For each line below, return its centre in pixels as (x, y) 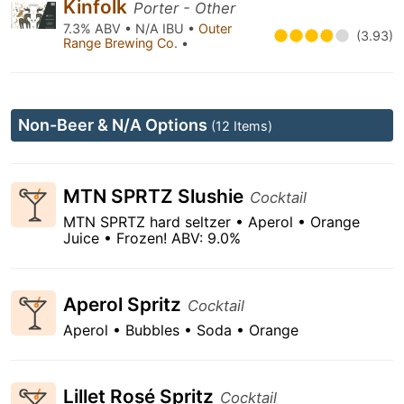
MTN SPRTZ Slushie (156, 196)
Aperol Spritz (124, 304)
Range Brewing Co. (122, 43)
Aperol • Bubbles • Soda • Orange (181, 330)
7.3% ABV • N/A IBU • (131, 28)
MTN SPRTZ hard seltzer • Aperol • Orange (211, 222)
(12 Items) (242, 126)
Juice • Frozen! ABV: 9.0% (152, 238)
